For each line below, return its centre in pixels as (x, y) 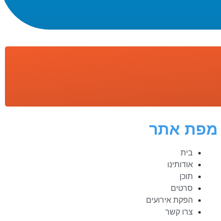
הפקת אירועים (170, 200)
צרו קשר (179, 212)
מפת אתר (184, 129)
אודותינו (180, 165)
